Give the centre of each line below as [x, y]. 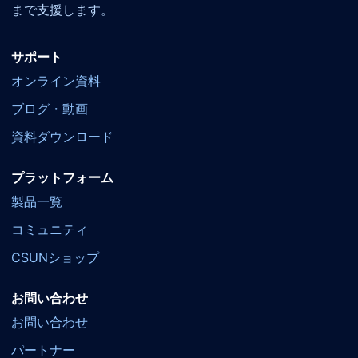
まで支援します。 [62, 10]
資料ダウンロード [62, 137]
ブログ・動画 [50, 109]
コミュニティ [50, 229]
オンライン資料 [56, 81]
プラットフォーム [62, 177]
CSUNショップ [55, 257]
